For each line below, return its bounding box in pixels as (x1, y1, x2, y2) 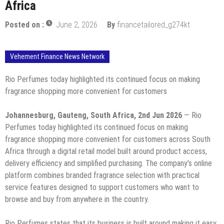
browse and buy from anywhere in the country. (5, 194, 149, 204)
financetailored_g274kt (117, 19, 190, 29)
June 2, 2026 (56, 19, 97, 29)
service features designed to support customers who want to (5, 182, 199, 192)
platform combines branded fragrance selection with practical (5, 170, 199, 180)
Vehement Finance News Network (10, 52, 104, 60)
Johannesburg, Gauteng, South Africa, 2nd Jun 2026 (5, 110, 182, 120)
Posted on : (5, 19, 46, 29)
